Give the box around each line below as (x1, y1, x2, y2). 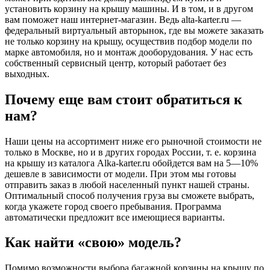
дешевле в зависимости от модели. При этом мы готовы (5, 168, 236, 179)
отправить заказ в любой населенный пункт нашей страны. (5, 179, 250, 190)
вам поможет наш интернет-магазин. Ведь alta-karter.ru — (5, 14, 241, 25)
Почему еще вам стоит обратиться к (5, 91, 242, 107)
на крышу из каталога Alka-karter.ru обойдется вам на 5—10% (5, 157, 258, 168)
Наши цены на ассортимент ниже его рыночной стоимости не (5, 136, 262, 146)
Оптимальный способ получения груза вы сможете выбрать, (5, 190, 254, 201)
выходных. (5, 68, 49, 79)
